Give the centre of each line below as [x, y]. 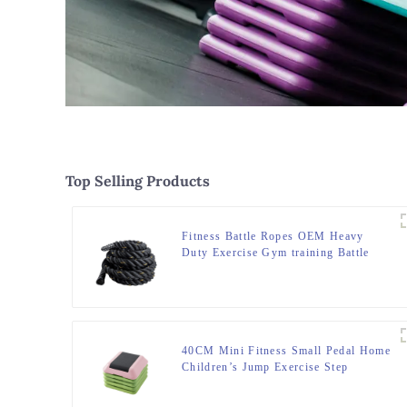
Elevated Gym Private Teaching [267, 383]
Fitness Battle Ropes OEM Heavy [273, 236]
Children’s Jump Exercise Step [265, 367]
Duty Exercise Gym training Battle [276, 252]
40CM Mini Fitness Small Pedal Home [286, 350]
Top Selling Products [138, 180]
